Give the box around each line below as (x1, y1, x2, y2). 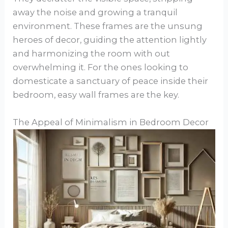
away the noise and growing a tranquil (13, 7, 178, 18)
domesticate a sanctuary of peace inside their (13, 76, 209, 87)
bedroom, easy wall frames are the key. (13, 90, 180, 100)
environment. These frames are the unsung (13, 21, 203, 32)
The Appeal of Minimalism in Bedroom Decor (13, 117, 209, 127)
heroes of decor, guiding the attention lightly (13, 35, 207, 45)
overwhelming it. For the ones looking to (13, 62, 189, 73)
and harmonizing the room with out (13, 48, 170, 59)
